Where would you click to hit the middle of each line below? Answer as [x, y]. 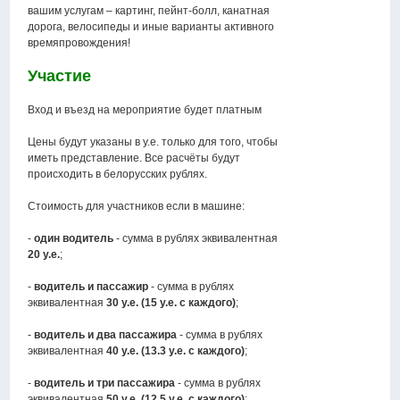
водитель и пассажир [92, 287]
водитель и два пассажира [106, 335]
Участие [60, 76]
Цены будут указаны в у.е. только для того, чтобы [153, 142]
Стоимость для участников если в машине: [137, 207]
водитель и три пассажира [105, 383]
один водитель [74, 239]
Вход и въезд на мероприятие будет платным [145, 110]
